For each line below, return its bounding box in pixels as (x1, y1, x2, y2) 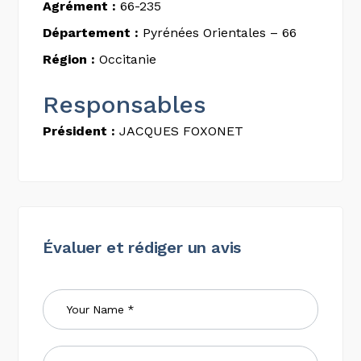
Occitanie (95, 52, 157, 67)
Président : (43, 123, 116, 139)
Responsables (43, 90, 206, 118)
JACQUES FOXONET (115, 123, 244, 139)
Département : (43, 25, 139, 40)
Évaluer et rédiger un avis (43, 238, 242, 257)
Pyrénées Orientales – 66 (139, 25, 297, 40)
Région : (43, 52, 96, 67)
